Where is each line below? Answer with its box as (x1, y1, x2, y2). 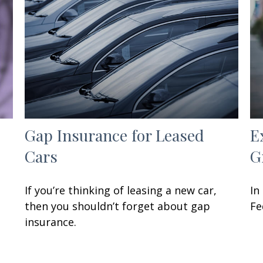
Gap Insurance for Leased (25, 124, 205, 146)
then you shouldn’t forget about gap (25, 198, 211, 213)
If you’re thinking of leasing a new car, (25, 183, 217, 197)
